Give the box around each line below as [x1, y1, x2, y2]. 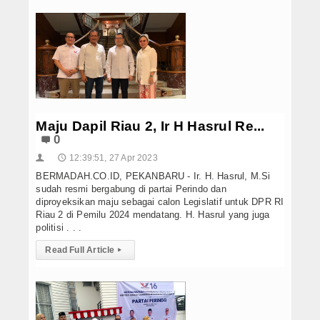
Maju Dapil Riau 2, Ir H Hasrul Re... [36, 118, 265, 134]
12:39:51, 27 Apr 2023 [69, 152, 158, 163]
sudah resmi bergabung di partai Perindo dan [36, 183, 226, 194]
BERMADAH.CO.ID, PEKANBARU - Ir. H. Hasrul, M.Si [36, 170, 271, 181]
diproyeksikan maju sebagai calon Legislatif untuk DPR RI [36, 196, 284, 207]
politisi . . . [36, 221, 82, 233]
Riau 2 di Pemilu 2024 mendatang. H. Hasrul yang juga [36, 209, 270, 220]
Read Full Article [45, 244, 115, 255]
